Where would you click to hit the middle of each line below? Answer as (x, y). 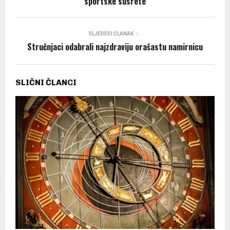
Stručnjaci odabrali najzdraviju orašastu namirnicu (115, 46)
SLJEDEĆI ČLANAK (111, 33)
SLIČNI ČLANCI (46, 82)
